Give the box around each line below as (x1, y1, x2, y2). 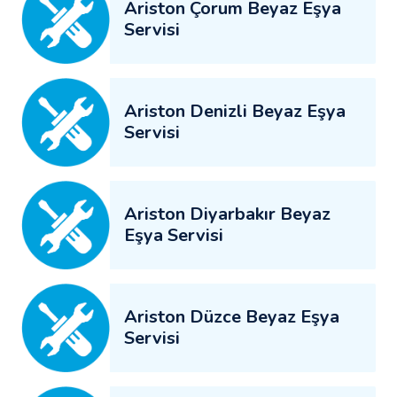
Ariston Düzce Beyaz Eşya (124, 304, 339, 329)
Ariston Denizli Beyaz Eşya (124, 98, 346, 123)
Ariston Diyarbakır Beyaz (124, 201, 331, 226)
